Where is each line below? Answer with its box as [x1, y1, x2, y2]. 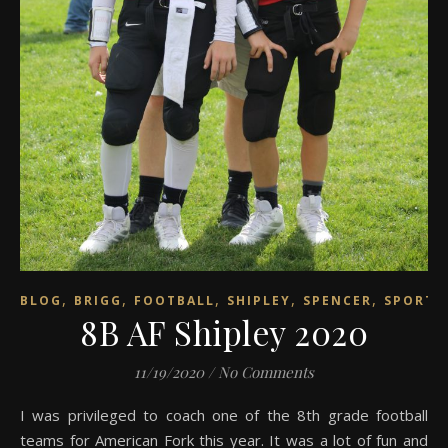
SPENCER [303, 291, 372, 309]
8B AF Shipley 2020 [80, 309, 368, 354]
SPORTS [384, 291, 444, 309]
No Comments [218, 361, 314, 382]
